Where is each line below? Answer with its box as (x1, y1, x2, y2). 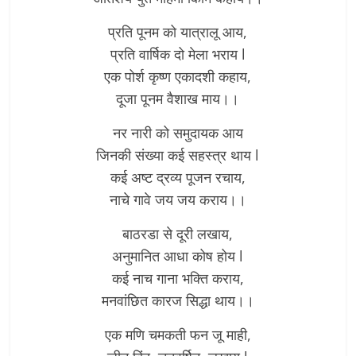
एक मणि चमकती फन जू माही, (104, 324, 251, 344)
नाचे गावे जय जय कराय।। (109, 189, 246, 209)
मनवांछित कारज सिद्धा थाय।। (101, 290, 254, 310)
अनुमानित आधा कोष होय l (112, 246, 244, 265)
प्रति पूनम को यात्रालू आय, (108, 21, 248, 41)
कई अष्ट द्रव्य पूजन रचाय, (110, 167, 246, 187)
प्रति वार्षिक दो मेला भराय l (110, 44, 246, 64)
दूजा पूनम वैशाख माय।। (116, 88, 240, 108)
